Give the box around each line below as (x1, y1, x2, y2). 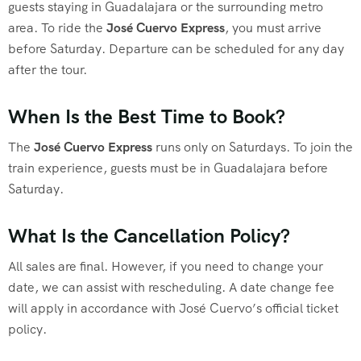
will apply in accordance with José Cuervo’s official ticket (8, 300, 338, 317)
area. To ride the (8, 19, 106, 37)
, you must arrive (225, 19, 322, 37)
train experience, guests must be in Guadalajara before (8, 160, 328, 177)
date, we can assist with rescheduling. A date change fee (8, 279, 334, 297)
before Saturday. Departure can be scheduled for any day (8, 40, 344, 58)
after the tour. (8, 61, 87, 79)
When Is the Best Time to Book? (8, 104, 285, 130)
